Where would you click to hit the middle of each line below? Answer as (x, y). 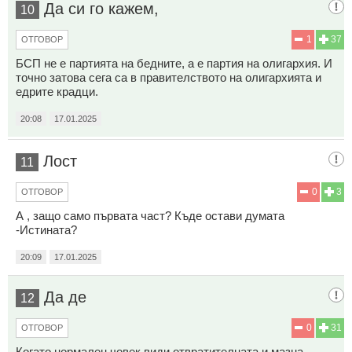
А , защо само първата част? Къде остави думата (150, 215)
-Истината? (46, 229)
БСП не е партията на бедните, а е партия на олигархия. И (174, 63)
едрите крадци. (57, 91)
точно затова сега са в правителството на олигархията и (169, 77)
